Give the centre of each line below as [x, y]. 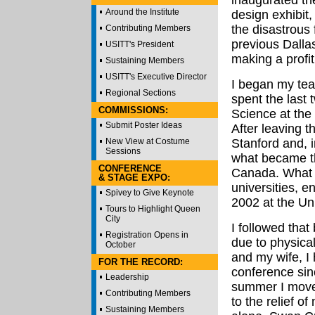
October [121, 245]
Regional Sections [141, 93]
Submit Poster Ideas [144, 125]
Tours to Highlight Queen [153, 209]
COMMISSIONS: [133, 110]
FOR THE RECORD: [141, 262]
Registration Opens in [147, 235]
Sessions [123, 151]
